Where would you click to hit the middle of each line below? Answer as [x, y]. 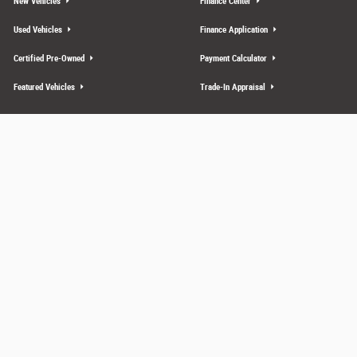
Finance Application [235, 29]
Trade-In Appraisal [234, 87]
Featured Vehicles [45, 87]
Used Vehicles [39, 29]
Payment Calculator [235, 58]
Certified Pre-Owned [50, 58]
